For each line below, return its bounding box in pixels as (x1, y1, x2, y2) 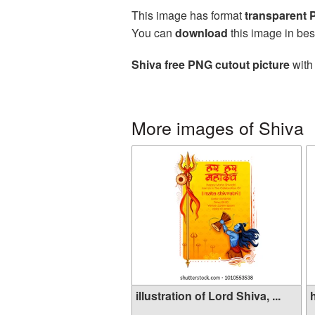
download (175, 25, 228, 41)
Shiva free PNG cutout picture (131, 56, 290, 72)
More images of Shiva (131, 115, 304, 140)
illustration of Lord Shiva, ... (136, 288, 281, 304)
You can (131, 25, 175, 41)
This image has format (131, 7, 245, 23)
